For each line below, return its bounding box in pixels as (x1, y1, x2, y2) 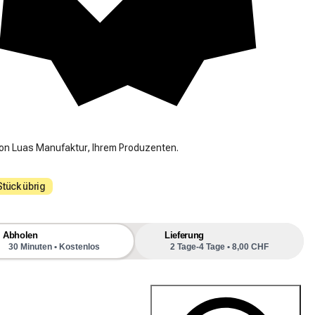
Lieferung (165, 229, 204, 240)
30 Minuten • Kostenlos (8, 241, 100, 252)
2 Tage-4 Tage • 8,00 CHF (170, 241, 269, 252)
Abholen (3, 229, 38, 240)
